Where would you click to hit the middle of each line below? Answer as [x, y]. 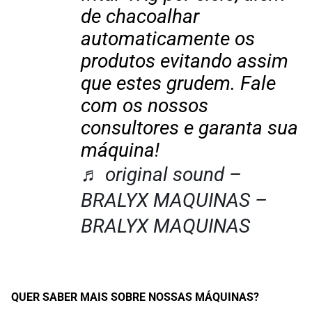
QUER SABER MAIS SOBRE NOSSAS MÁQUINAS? [135, 297]
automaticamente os [168, 39]
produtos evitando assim [185, 61]
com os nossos [145, 106]
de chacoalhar [140, 16]
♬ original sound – [161, 174]
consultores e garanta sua [189, 128]
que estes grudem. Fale [178, 83]
